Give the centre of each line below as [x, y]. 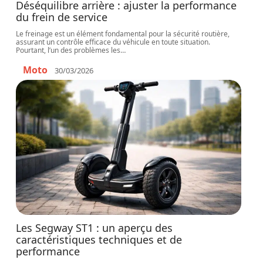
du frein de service [62, 17]
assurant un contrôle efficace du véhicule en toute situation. [113, 42]
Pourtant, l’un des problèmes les [68, 50]
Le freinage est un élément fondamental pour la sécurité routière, [123, 34]
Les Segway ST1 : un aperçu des [95, 228]
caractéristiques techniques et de [99, 240]
